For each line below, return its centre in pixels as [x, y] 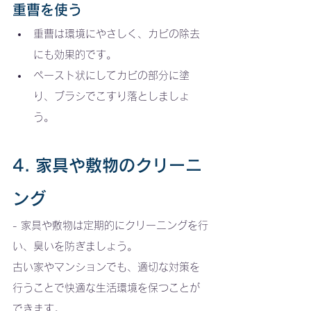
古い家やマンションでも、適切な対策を [106, 267]
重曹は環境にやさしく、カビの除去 [117, 33]
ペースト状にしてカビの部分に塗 [111, 75]
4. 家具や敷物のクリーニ [107, 165]
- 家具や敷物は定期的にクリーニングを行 [110, 225]
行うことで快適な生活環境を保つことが [106, 287]
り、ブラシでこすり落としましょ [111, 96]
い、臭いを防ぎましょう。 [75, 246]
